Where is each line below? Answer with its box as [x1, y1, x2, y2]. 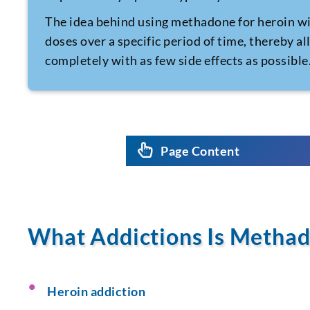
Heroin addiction [47, 283, 146, 299]
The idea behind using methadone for [45, 13, 258, 29]
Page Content [161, 143, 240, 158]
